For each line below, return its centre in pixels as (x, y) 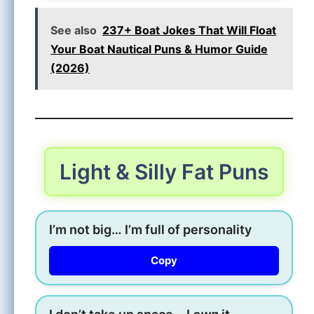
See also (74, 30)
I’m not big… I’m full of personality (150, 229)
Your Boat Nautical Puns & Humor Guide (159, 49)
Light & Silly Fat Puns (164, 171)
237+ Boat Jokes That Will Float (189, 30)
